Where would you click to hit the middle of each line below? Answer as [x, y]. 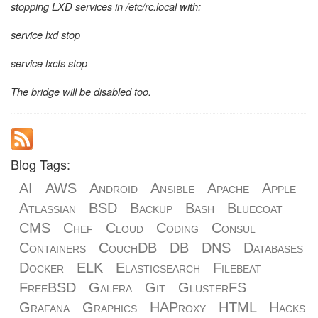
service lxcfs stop [49, 62]
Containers [53, 247]
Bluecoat [255, 208]
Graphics [110, 307]
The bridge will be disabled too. [81, 91]
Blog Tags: [40, 164]
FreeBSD [48, 287]
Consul [234, 227]
